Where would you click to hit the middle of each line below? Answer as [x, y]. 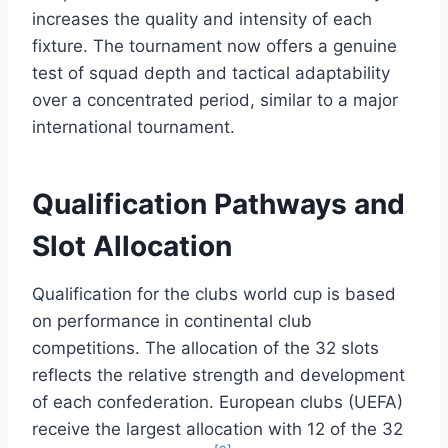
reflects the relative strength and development [218, 374]
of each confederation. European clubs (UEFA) [217, 401]
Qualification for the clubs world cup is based [214, 293]
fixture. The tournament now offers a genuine [214, 45]
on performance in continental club [172, 320]
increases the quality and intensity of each [202, 18]
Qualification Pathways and [218, 203]
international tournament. [133, 126]
